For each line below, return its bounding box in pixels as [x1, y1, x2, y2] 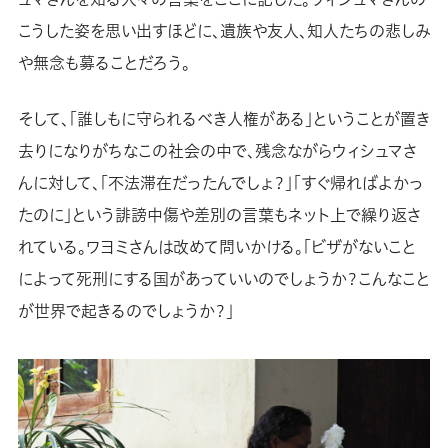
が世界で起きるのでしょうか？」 [17, 299, 234, 323]
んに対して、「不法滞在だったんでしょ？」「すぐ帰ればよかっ [17, 171, 424, 195]
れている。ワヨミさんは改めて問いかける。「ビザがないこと [17, 235, 416, 259]
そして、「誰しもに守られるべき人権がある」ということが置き [17, 107, 430, 131]
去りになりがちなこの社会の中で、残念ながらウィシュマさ [17, 139, 417, 163]
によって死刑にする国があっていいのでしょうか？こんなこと [17, 267, 430, 291]
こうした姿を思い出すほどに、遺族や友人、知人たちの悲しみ [17, 19, 430, 43]
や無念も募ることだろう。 [17, 51, 190, 75]
